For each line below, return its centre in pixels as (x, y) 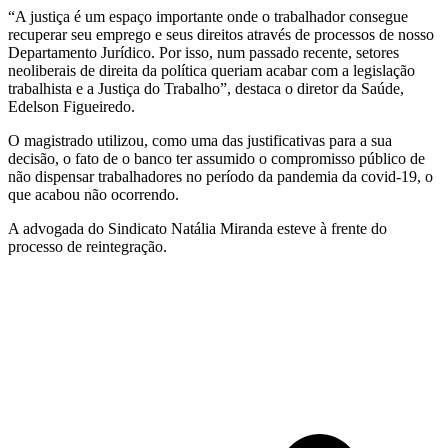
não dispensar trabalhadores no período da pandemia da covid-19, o (220, 176)
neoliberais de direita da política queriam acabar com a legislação (211, 70)
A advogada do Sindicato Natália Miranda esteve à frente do (197, 228)
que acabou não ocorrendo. (93, 194)
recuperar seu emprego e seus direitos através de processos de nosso (221, 34)
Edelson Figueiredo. (71, 106)
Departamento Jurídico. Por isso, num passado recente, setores (203, 52)
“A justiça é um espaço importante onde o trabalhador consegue (208, 16)
